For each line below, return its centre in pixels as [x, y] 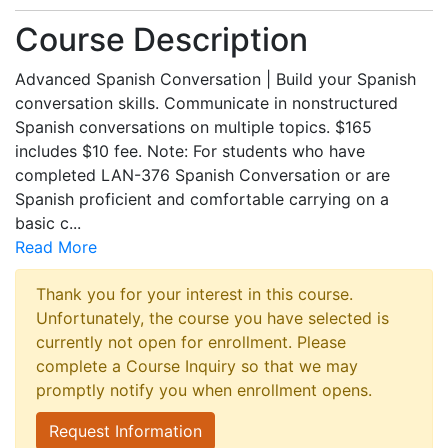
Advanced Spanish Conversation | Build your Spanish [215, 79]
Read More [56, 247]
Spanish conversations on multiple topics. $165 [193, 127]
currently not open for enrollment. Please [191, 342]
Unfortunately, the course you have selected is [212, 318]
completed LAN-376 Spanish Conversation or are [202, 175]
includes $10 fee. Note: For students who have [190, 151]
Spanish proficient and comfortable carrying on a [202, 199]
